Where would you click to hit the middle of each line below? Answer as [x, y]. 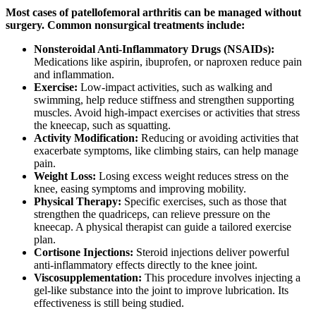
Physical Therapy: [78, 202]
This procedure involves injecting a [221, 278]
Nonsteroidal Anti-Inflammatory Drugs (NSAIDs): [154, 49]
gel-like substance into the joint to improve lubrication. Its [161, 291]
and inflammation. [74, 75]
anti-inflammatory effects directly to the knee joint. [146, 265]
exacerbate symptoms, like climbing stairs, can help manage [166, 151]
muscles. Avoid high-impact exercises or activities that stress [167, 113]
